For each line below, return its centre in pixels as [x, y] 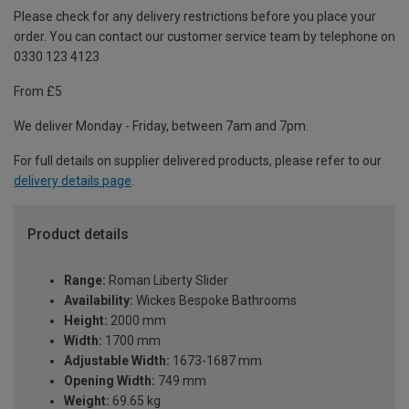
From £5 [38, 92]
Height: [86, 321]
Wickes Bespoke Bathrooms [215, 301]
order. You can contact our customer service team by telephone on [204, 37]
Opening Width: [110, 381]
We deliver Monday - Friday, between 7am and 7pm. [161, 126]
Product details [78, 235]
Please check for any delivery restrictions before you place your [195, 17]
